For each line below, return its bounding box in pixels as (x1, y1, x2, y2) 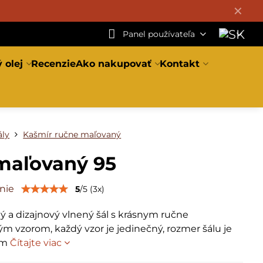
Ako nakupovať (76, 58, 152, 69)
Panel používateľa (122, 28, 195, 39)
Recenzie (31, 58, 76, 69)
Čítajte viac (10, 237, 62, 248)
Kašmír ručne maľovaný (23, 129, 122, 140)
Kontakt (160, 58, 200, 69)
